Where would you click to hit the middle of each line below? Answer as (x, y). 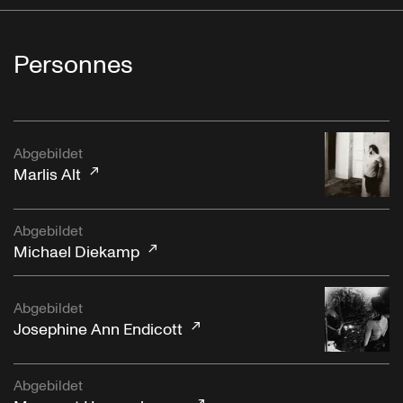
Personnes (73, 65)
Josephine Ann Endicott (98, 330)
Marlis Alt (47, 175)
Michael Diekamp (76, 253)
